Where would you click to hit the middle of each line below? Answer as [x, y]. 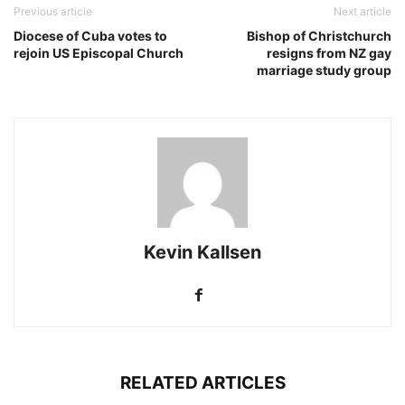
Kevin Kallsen [202, 253]
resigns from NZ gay [329, 53]
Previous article [53, 12]
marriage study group [324, 71]
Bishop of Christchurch [319, 36]
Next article [363, 12]
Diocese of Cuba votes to [90, 36]
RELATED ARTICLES [202, 383]
